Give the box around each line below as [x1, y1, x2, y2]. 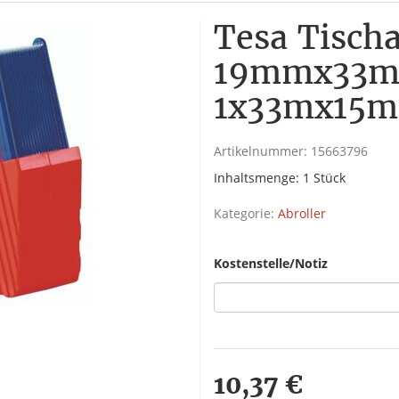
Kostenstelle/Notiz [214, 255, 328, 272]
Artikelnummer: [214, 142, 311, 159]
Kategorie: [214, 205, 278, 222]
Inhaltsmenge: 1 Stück [214, 169, 346, 186]
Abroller [278, 205, 326, 222]
